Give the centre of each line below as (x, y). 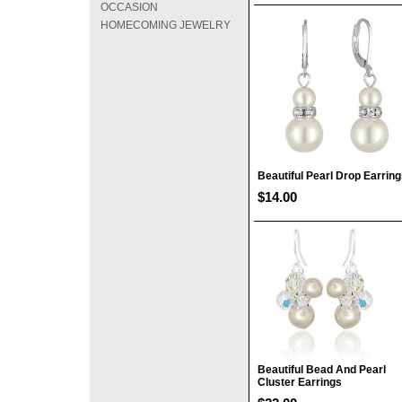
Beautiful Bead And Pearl (322, 370)
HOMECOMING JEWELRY (166, 25)
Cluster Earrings (300, 382)
